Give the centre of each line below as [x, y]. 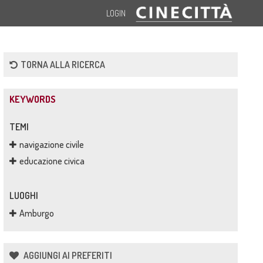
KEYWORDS [32, 99]
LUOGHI [23, 195]
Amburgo [36, 213]
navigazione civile [51, 144]
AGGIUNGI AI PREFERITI [67, 255]
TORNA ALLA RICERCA [63, 65]
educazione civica [52, 161]
